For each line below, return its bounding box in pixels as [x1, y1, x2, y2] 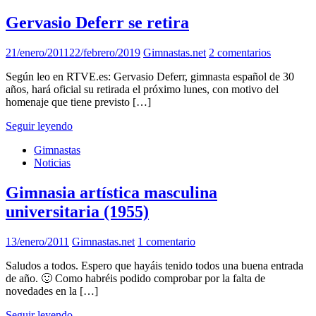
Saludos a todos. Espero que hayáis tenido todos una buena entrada [6, 259, 303, 272]
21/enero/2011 [6, 47, 69, 59]
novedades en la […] [6, 284, 98, 297]
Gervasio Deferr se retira [6, 13, 189, 32]
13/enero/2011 [6, 235, 69, 248]
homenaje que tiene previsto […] [6, 96, 151, 109]
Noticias [34, 157, 71, 169]
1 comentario [138, 235, 195, 248]
